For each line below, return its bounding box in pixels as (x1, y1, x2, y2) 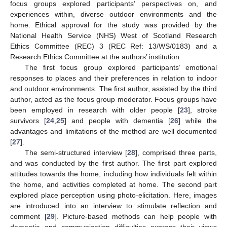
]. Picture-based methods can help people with (54, 212, 217, 220)
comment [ (10, 212, 47, 220)
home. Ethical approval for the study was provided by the (10, 20, 217, 29)
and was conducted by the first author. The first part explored (10, 159, 217, 167)
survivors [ (10, 116, 46, 125)
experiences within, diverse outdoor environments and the (10, 10, 217, 18)
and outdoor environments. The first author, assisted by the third (10, 84, 217, 93)
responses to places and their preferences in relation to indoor (10, 73, 217, 82)
